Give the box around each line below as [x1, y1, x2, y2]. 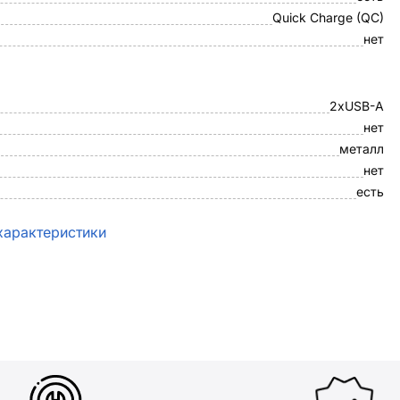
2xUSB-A [329, 98, 384, 113]
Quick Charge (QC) [272, 10, 384, 25]
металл [339, 141, 384, 156]
